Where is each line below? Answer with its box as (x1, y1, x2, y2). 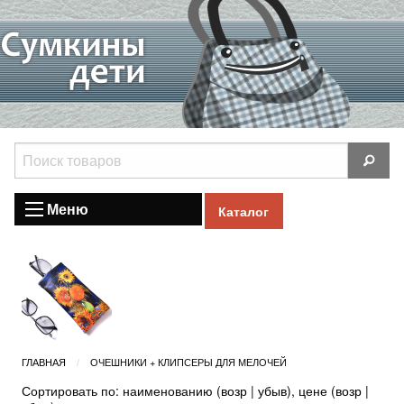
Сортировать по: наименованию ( (22, 381, 221, 400)
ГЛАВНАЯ (22, 353, 66, 369)
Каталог (218, 202, 270, 221)
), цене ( (287, 381, 335, 400)
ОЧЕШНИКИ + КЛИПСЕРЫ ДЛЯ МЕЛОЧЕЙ (90, 353, 287, 369)
